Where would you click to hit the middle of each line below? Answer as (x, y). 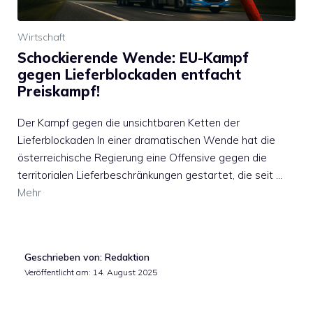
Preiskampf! (59, 92)
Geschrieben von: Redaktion (87, 257)
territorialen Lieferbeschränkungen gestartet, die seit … (150, 175)
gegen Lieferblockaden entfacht (129, 75)
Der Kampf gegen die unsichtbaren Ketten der (129, 123)
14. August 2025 (125, 272)
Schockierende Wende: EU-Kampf (133, 58)
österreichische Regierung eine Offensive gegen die (142, 158)
